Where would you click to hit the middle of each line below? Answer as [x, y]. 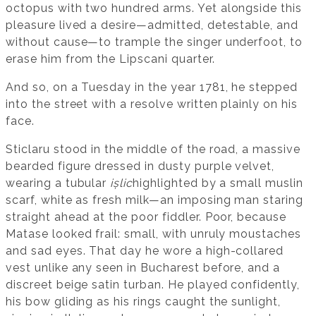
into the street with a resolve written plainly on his [152, 104]
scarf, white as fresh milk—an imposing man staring [154, 200]
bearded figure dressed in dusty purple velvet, [140, 166]
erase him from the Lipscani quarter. [110, 59]
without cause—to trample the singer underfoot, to [154, 42]
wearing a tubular [58, 183]
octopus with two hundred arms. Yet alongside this [154, 8]
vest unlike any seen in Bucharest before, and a [143, 268]
